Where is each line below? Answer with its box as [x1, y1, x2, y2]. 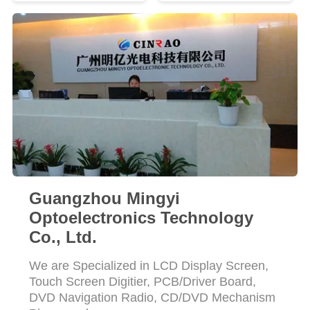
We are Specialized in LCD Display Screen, [28, 258, 268, 273]
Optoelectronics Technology [28, 208, 253, 227]
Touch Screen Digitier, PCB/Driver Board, [28, 274, 256, 289]
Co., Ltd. [28, 227, 97, 246]
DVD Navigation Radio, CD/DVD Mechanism [28, 290, 275, 304]
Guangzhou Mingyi [28, 188, 180, 208]
